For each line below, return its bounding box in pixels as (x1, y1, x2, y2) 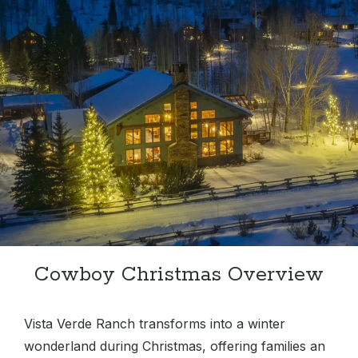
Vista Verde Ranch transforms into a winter (24, 316, 285, 332)
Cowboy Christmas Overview (34, 262, 324, 288)
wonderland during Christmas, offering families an (24, 338, 325, 355)
